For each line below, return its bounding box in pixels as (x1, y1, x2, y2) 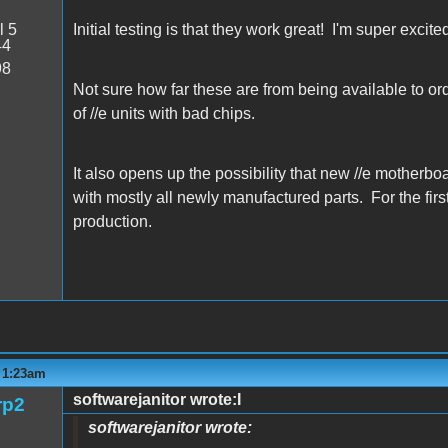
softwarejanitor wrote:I (72, 390, 241, 408)
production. (72, 212, 152, 230)
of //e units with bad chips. (72, 104, 255, 122)
